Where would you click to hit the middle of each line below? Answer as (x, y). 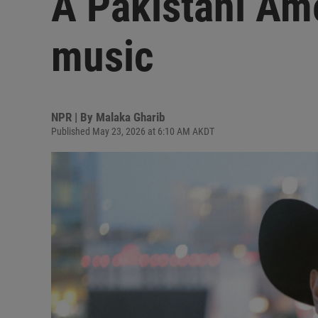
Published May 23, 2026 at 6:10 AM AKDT (133, 131)
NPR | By (73, 117)
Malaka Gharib (130, 117)
